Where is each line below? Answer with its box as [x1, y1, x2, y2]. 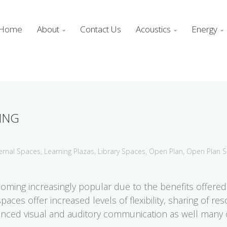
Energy [192, 23, 217, 35]
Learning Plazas [44, 146, 94, 156]
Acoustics [136, 23, 171, 35]
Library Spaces [98, 146, 145, 156]
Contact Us [80, 23, 121, 35]
